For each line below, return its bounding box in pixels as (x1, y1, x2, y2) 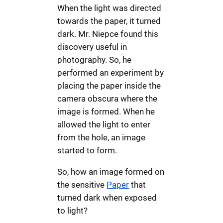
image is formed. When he (57, 106, 155, 116)
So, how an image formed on (57, 166, 165, 177)
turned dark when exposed (57, 192, 157, 203)
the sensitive (57, 179, 107, 190)
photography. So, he (57, 54, 132, 65)
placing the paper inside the (57, 80, 161, 91)
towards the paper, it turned (57, 15, 161, 26)
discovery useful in (57, 41, 127, 52)
